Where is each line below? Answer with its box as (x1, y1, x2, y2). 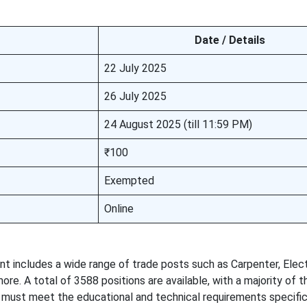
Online (103, 202, 134, 215)
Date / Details (194, 34, 265, 47)
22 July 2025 (103, 62, 167, 75)
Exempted (103, 174, 154, 187)
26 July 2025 (103, 90, 167, 103)
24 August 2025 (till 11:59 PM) (103, 118, 252, 131)
